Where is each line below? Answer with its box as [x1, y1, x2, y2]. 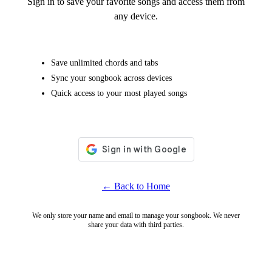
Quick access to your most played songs [51, 88, 187, 98]
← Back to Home [102, 181, 170, 192]
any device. [114, 11, 158, 22]
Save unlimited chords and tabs [51, 58, 158, 68]
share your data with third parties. [88, 220, 184, 229]
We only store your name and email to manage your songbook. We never [32, 211, 240, 220]
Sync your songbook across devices [51, 73, 172, 83]
